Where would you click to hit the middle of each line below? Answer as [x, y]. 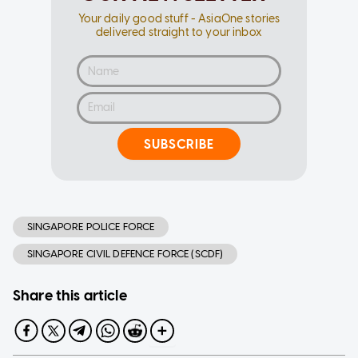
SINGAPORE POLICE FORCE [91, 227]
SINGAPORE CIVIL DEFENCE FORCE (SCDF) [125, 254]
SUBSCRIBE [179, 144]
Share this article [70, 296]
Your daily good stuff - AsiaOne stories [179, 19]
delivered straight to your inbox [179, 33]
